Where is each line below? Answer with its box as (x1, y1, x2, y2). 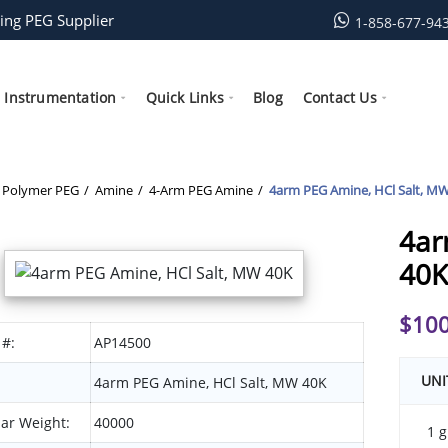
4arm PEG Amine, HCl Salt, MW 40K (94, 373, 327, 393)
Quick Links (145, 87, 224, 107)
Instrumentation (4, 87, 117, 107)
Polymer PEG (2, 181, 79, 200)
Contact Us (302, 87, 377, 107)
